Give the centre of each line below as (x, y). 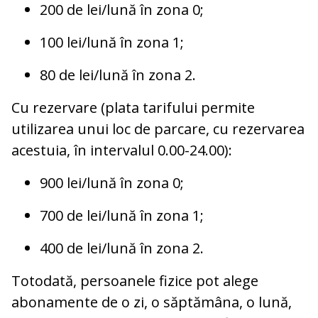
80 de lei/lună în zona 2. (118, 75)
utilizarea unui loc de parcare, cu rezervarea (158, 129)
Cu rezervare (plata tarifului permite (133, 108)
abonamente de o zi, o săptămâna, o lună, (152, 302)
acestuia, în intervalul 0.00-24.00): (122, 150)
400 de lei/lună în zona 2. (122, 248)
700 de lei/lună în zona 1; (122, 216)
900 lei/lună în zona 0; (112, 183)
